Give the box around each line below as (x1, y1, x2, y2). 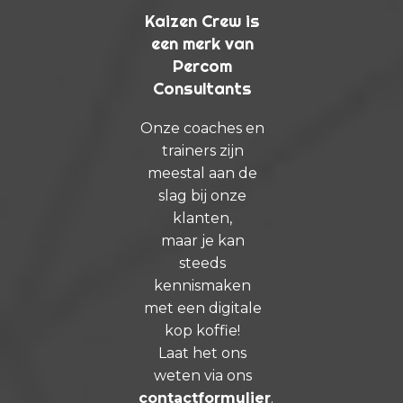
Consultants (153, 77, 253, 99)
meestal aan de (148, 164, 258, 182)
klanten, (173, 209, 233, 227)
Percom (173, 55, 233, 76)
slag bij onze (158, 186, 247, 204)
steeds (179, 254, 227, 272)
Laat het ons (158, 344, 247, 362)
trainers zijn (161, 141, 244, 159)
